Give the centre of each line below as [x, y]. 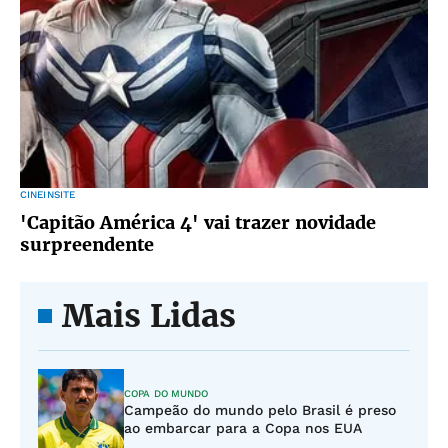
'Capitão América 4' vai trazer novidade [198, 222]
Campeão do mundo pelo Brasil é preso [260, 410]
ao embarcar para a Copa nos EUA [243, 428]
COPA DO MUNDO [166, 393]
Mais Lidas [149, 316]
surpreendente [87, 244]
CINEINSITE [48, 194]
